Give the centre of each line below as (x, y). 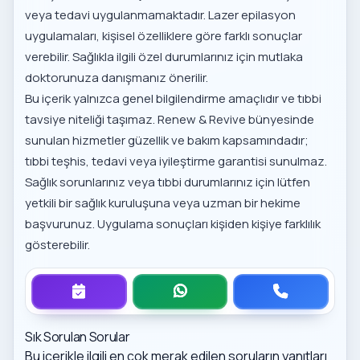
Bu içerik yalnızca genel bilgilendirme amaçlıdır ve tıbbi (174, 99)
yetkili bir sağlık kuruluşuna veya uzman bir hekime (163, 203)
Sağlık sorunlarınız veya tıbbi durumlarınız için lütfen (168, 182)
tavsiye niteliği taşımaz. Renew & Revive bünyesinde (170, 120)
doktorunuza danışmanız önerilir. (117, 78)
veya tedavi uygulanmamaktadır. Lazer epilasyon (161, 15)
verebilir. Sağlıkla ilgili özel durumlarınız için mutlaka (164, 57)
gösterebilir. (58, 245)
